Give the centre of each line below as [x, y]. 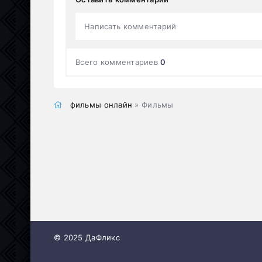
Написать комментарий [130, 26]
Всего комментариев [118, 62]
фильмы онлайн [101, 104]
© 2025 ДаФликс [87, 237]
